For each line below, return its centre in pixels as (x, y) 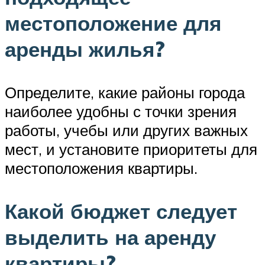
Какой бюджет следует (121, 211)
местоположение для (113, 23)
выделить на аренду (110, 237)
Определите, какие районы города (125, 92)
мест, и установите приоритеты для (131, 149)
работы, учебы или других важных (126, 130)
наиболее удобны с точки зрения (121, 111)
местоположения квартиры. (101, 168)
